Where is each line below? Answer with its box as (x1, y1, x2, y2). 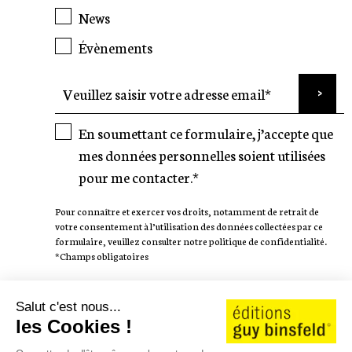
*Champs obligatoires (54, 248, 148, 262)
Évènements (78, 36, 152, 57)
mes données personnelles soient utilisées (78, 144, 325, 165)
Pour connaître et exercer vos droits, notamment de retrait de (54, 203, 319, 218)
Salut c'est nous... (16, 299, 121, 314)
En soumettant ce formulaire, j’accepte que (78, 122, 333, 143)
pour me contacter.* (78, 166, 199, 187)
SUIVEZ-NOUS (54, 285, 148, 312)
